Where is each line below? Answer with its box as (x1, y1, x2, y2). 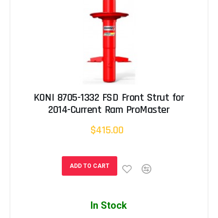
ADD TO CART (69, 163, 109, 170)
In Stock (91, 200, 127, 212)
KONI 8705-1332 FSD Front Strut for (34, 91, 184, 105)
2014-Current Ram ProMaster (48, 103, 170, 117)
